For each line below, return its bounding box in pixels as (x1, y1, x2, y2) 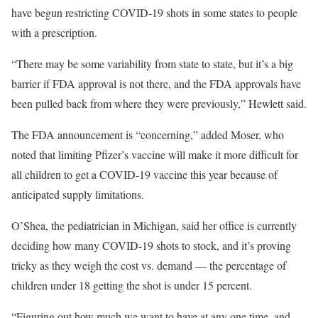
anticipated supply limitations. (11, 186, 144, 202)
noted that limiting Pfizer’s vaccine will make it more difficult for (11, 146, 298, 162)
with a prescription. (11, 24, 101, 40)
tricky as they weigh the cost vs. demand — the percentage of (11, 257, 286, 273)
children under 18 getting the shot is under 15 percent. (11, 277, 252, 292)
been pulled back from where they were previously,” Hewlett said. (11, 95, 307, 111)
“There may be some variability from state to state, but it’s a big (11, 55, 293, 71)
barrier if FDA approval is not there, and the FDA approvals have (11, 75, 301, 91)
